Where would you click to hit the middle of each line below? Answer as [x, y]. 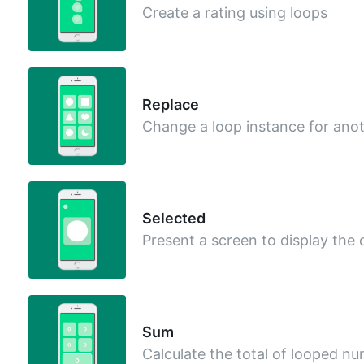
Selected [173, 218]
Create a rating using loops [234, 12]
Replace [170, 104]
